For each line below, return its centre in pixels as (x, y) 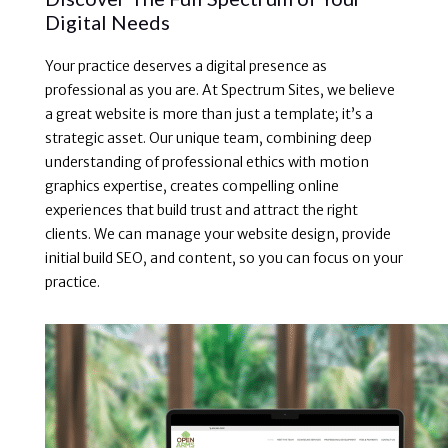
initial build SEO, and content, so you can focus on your (223, 257)
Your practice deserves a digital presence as (185, 65)
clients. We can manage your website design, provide (217, 233)
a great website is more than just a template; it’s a (208, 113)
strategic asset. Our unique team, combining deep (208, 137)
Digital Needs (107, 21)
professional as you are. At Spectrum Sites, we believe (219, 89)
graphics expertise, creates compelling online (191, 185)
